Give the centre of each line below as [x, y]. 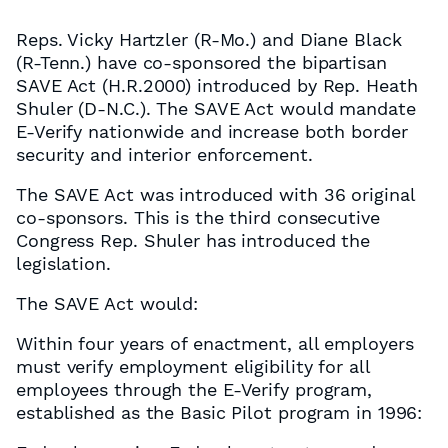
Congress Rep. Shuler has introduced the [193, 240]
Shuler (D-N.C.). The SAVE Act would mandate [216, 108]
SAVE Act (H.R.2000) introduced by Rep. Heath [217, 85]
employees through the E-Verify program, [194, 389]
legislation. [63, 263]
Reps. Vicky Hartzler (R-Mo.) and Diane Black [209, 39]
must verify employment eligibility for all [193, 366]
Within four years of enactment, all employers [215, 343]
